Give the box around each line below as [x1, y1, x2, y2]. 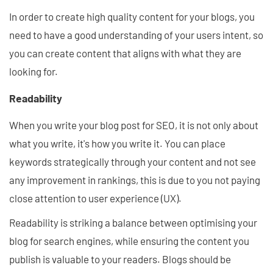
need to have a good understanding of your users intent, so [9, 29, 263, 41]
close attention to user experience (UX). [9, 191, 182, 204]
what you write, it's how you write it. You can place [9, 136, 225, 149]
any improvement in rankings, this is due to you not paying [9, 173, 260, 186]
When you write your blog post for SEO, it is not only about [9, 118, 258, 131]
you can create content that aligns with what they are [9, 47, 241, 60]
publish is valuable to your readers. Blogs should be [9, 252, 231, 265]
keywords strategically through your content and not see [9, 155, 256, 168]
